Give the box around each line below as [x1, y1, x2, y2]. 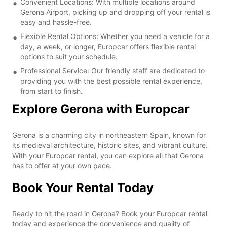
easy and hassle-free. [20, 17, 92, 26]
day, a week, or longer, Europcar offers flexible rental [20, 42, 196, 51]
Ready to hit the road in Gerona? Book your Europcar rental [12, 209, 207, 218]
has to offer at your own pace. [12, 161, 112, 170]
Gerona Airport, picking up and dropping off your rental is [20, 7, 210, 16]
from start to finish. [20, 86, 83, 95]
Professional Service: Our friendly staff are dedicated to [20, 66, 205, 75]
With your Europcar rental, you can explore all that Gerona [12, 150, 204, 160]
